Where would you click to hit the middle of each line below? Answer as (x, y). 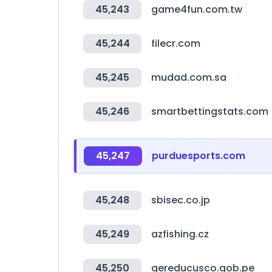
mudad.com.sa (189, 77)
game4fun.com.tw (197, 9)
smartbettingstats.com (210, 111)
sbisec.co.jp (181, 200)
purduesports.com (199, 156)
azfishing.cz (180, 234)
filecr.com (176, 43)
